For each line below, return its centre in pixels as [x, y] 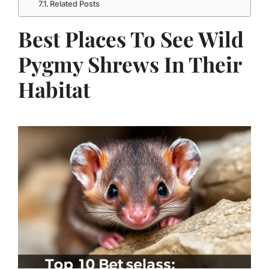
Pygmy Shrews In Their [130, 64]
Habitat [54, 89]
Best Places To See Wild [131, 39]
